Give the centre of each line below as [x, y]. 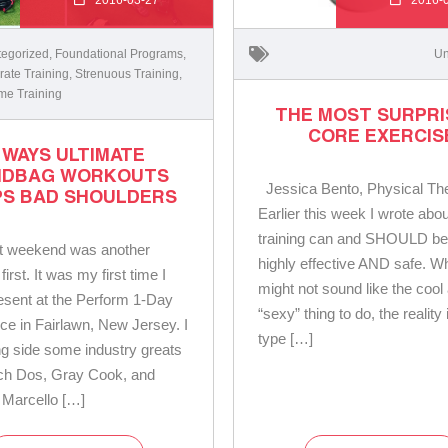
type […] [286, 338]
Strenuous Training [127, 73]
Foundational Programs [119, 53]
